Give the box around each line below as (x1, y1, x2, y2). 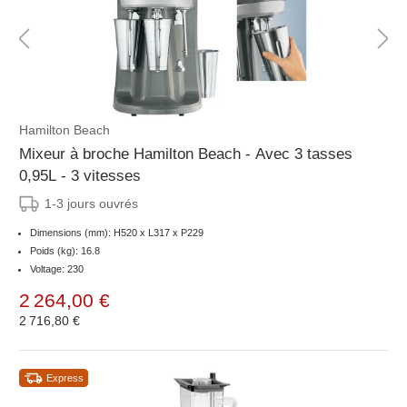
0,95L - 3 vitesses (19, 167, 141, 185)
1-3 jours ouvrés (45, 196, 138, 212)
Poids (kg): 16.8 (30, 245, 100, 257)
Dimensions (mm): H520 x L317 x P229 (30, 227, 203, 239)
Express (46, 372, 84, 384)
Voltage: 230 (30, 263, 84, 275)
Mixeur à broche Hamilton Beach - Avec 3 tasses (19, 145, 352, 164)
